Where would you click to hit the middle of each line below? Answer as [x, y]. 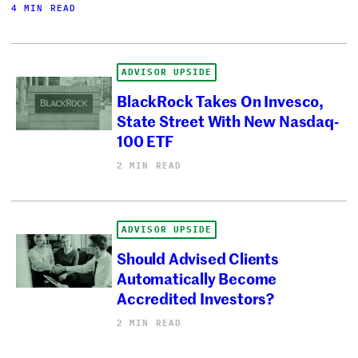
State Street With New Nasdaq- [228, 121]
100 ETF [145, 141]
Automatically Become [197, 278]
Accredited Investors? [196, 298]
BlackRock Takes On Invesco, [220, 101]
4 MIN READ [44, 8]
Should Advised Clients [198, 258]
